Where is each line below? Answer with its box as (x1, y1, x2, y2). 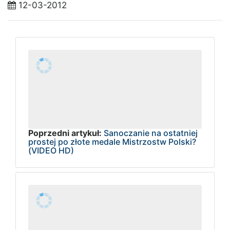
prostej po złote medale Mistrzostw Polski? (28, 136, 196, 147)
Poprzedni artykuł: (28, 127, 102, 138)
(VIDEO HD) (28, 145, 74, 156)
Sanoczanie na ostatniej (104, 127, 198, 138)
